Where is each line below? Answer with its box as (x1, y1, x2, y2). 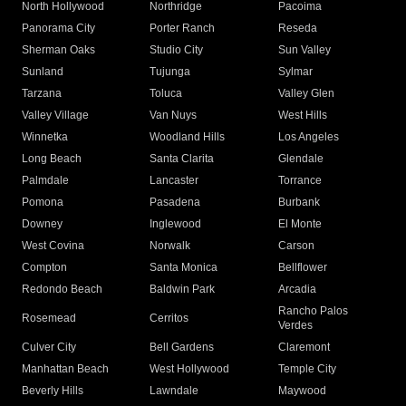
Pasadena (150, 196, 201, 209)
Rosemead (22, 312, 76, 325)
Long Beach (22, 152, 82, 166)
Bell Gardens (150, 341, 215, 354)
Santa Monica (150, 261, 218, 275)
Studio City (150, 43, 204, 57)
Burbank (277, 196, 320, 209)
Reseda (277, 22, 317, 35)
